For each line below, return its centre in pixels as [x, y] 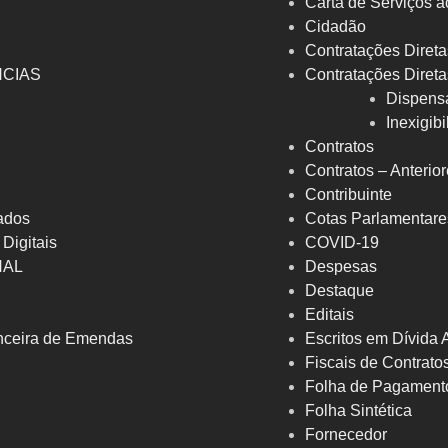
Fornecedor [346, 435]
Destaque [339, 291]
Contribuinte [348, 195]
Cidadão [335, 27]
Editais [329, 315]
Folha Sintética [358, 411]
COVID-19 [342, 243]
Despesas [341, 267]
